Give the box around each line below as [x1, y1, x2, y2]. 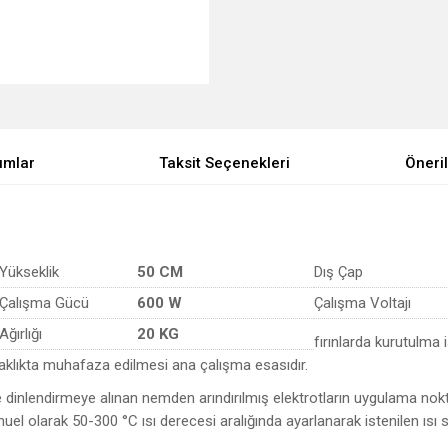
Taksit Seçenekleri [158, 154, 290, 172]
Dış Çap [314, 263, 363, 281]
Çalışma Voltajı [314, 294, 411, 312]
